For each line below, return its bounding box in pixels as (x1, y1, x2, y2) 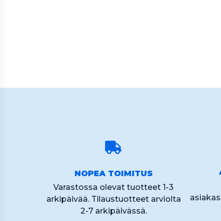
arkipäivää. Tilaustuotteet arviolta (46, 194, 181, 204)
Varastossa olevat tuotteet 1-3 (53, 183, 174, 192)
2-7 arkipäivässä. (80, 206, 147, 216)
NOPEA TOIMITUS (74, 169, 153, 178)
